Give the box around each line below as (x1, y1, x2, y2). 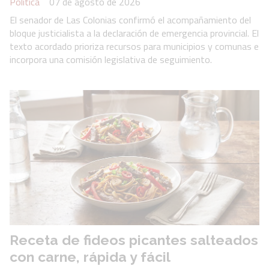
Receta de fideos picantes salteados (10, 232, 258, 249)
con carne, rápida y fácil (10, 249, 171, 265)
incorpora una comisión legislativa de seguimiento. (10, 52, 212, 67)
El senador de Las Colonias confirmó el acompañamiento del (10, 12, 251, 27)
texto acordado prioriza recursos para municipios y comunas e (10, 38, 259, 53)
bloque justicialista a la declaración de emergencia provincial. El (10, 25, 259, 40)
